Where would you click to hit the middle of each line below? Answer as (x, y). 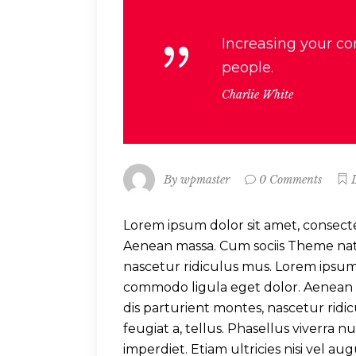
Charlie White (257, 95)
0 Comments (290, 180)
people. (248, 68)
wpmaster (205, 179)
